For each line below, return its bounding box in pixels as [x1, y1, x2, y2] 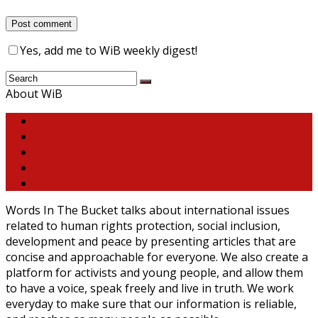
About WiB [6, 85, 62, 102]
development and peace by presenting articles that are [6, 233, 296, 249]
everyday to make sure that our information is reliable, [6, 295, 297, 312]
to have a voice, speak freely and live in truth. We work [6, 280, 294, 296]
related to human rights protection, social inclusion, [6, 217, 280, 234]
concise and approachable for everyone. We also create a [6, 248, 308, 265]
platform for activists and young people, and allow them [6, 264, 303, 280]
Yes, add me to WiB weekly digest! [20, 42, 197, 58]
